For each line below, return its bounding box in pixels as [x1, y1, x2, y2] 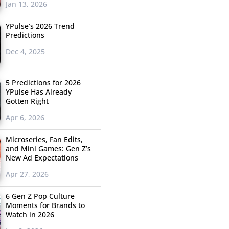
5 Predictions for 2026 [5, 78, 81, 88]
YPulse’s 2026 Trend [5, 21, 75, 31]
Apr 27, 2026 [5, 169, 49, 179]
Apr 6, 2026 [5, 112, 44, 123]
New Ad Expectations [5, 153, 78, 163]
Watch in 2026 [5, 210, 54, 220]
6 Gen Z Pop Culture [5, 191, 75, 201]
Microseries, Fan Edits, [5, 134, 83, 145]
